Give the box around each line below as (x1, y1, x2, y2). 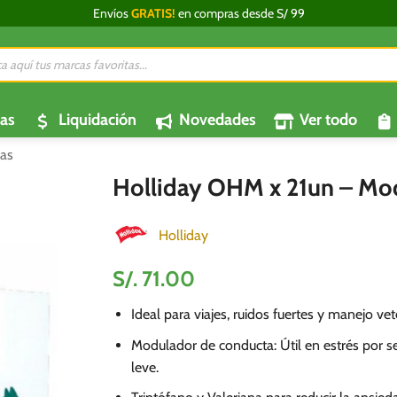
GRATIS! (130, 5, 175, 21)
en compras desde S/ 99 (175, 5, 305, 21)
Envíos (92, 5, 131, 21)
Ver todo (299, 110, 357, 129)
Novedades (179, 110, 256, 129)
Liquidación (58, 110, 136, 129)
